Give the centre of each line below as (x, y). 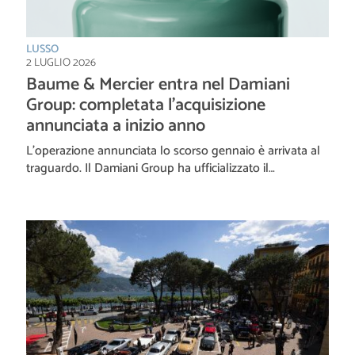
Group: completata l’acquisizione (146, 105)
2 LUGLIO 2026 (61, 63)
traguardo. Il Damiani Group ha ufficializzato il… (151, 168)
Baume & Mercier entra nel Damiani (158, 84)
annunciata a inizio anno (116, 126)
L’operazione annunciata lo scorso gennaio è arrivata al (173, 151)
